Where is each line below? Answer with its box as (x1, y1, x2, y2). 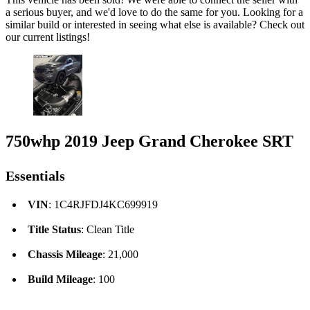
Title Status (28, 224, 81, 236)
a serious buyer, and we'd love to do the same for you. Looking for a (6, 6, 303, 18)
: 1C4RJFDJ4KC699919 (48, 199, 158, 211)
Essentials (6, 168, 65, 184)
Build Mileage (28, 273, 93, 286)
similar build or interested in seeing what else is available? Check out (6, 18, 304, 30)
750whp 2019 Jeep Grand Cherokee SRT (6, 132, 293, 151)
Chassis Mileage (28, 248, 102, 261)
